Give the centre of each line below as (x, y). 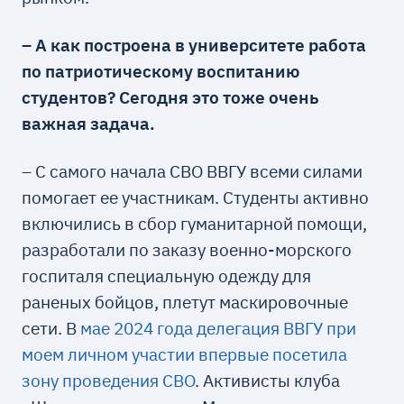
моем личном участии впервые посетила (185, 354)
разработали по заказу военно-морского (187, 250)
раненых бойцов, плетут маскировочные (185, 302)
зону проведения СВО (109, 381)
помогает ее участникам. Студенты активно (196, 197)
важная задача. (89, 123)
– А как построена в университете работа (194, 44)
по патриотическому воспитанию (161, 70)
